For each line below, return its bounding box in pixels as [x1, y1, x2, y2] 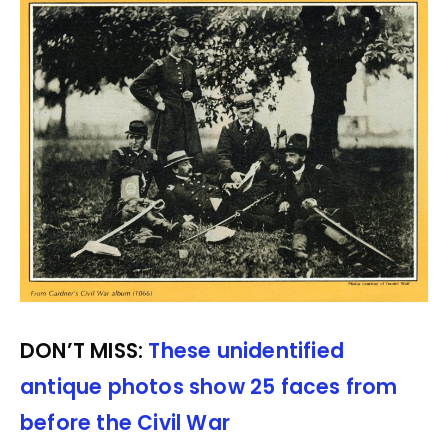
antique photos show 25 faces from [20, 373, 398, 402]
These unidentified [148, 337, 345, 366]
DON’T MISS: [20, 337, 149, 366]
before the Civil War [20, 409, 230, 438]
